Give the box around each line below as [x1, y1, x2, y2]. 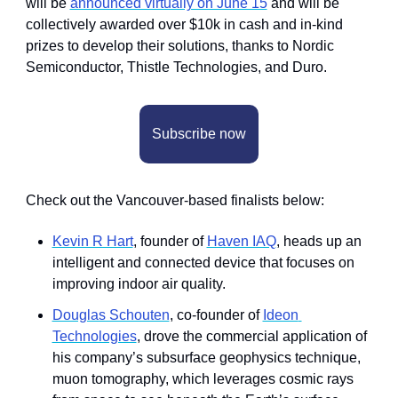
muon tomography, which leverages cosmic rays [52, 370, 354, 386]
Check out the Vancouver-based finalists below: [25, 192, 324, 208]
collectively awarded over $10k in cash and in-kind [25, 16, 343, 32]
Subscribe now [152, 125, 246, 141]
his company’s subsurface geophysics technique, [52, 349, 361, 365]
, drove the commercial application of [136, 328, 367, 344]
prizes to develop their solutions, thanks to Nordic [25, 37, 334, 53]
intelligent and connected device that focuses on [52, 254, 354, 270]
